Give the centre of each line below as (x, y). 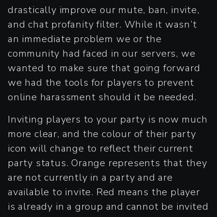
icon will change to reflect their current (101, 148)
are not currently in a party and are (90, 177)
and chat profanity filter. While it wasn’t (102, 24)
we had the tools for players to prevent (101, 82)
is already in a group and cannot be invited (108, 206)
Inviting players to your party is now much (108, 119)
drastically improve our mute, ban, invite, (104, 10)
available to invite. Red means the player (104, 192)
